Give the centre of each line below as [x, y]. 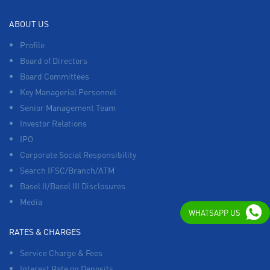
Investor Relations [53, 123]
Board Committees [55, 76]
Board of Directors [54, 60]
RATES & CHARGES [45, 231]
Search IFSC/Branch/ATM [67, 170]
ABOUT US [29, 23]
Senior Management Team [68, 107]
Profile [32, 44]
